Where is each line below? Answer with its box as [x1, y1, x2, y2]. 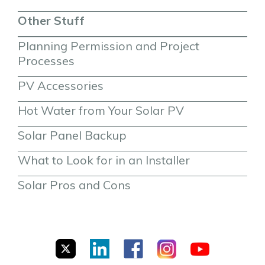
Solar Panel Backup [18, 128, 127, 143]
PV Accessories [18, 78, 104, 93]
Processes [18, 53, 75, 69]
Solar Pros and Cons [18, 177, 131, 193]
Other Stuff [18, 13, 85, 28]
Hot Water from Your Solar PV [18, 103, 184, 118]
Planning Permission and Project [18, 38, 199, 54]
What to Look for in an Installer [18, 153, 190, 168]
